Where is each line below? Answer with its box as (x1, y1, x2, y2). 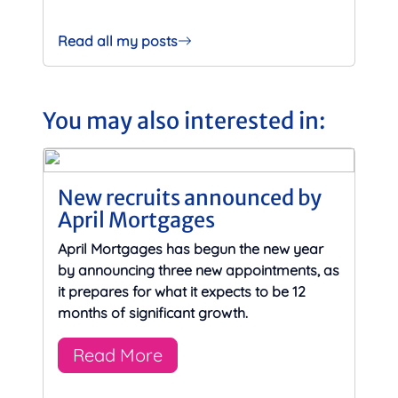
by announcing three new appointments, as (58, 260, 339, 279)
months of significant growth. (58, 303, 248, 322)
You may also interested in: (43, 106, 326, 135)
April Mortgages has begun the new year (58, 239, 323, 258)
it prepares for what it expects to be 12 (58, 282, 306, 300)
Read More (73, 343, 163, 366)
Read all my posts (58, 31, 178, 50)
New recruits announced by (58, 184, 322, 211)
